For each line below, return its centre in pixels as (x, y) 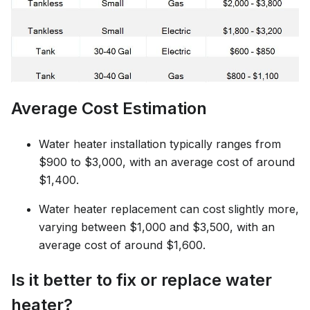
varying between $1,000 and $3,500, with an (157, 227)
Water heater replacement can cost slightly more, (169, 209)
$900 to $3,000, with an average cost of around (167, 162)
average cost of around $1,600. (122, 245)
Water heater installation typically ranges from (160, 144)
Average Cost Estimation (109, 108)
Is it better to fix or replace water (142, 280)
